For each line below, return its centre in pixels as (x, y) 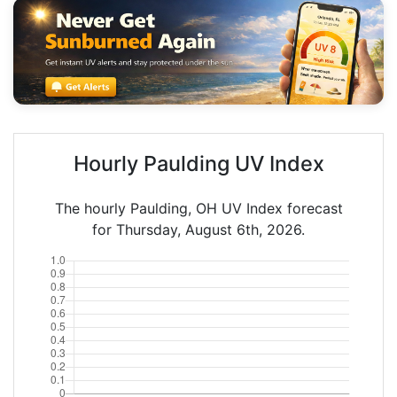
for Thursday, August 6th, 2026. (198, 229)
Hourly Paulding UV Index (198, 163)
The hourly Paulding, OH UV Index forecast (198, 208)
